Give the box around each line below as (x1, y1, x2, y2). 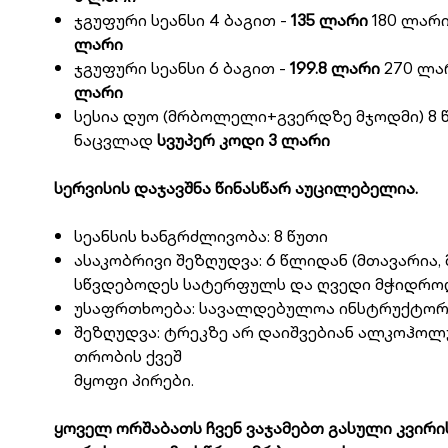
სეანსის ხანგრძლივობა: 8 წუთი (73, 224, 328, 248)
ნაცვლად (73, 128, 157, 152)
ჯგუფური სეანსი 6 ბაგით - (73, 56, 290, 80)
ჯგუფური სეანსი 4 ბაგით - (73, 8, 287, 32)
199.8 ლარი (289, 56, 380, 80)
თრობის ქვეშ (73, 344, 182, 368)
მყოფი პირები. (73, 368, 194, 392)
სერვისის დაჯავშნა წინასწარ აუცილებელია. (53, 176, 418, 200)
